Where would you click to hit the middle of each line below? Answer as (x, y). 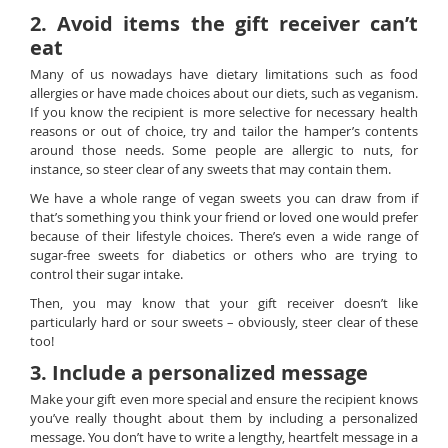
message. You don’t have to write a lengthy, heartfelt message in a (224, 437)
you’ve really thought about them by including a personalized (224, 418)
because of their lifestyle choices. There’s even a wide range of (224, 236)
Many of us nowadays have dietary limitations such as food (224, 74)
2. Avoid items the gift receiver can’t (224, 23)
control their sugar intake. (106, 274)
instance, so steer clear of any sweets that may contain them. (210, 169)
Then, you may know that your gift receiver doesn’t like (224, 303)
